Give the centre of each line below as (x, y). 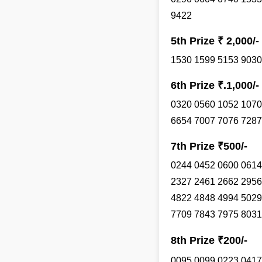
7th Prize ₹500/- (209, 146)
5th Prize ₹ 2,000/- (215, 41)
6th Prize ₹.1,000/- (215, 85)
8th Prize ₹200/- (209, 240)
